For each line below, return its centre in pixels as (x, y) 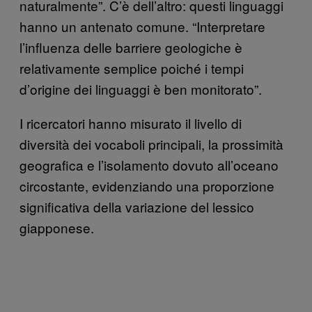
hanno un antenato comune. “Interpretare (142, 26)
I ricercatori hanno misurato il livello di (131, 123)
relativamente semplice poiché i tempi (132, 68)
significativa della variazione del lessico (137, 206)
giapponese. (57, 227)
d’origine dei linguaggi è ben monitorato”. (141, 88)
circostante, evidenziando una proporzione (147, 185)
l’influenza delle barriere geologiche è (131, 47)
